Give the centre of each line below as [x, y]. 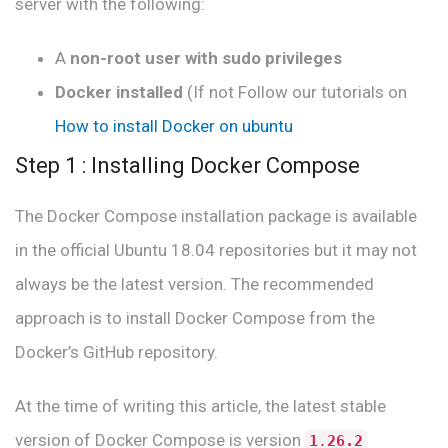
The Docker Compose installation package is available [216, 216]
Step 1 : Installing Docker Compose [187, 165]
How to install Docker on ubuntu [174, 126]
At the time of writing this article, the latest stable [200, 406]
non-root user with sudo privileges [206, 58]
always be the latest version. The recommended [194, 284]
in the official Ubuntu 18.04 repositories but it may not [216, 250]
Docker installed [119, 92]
